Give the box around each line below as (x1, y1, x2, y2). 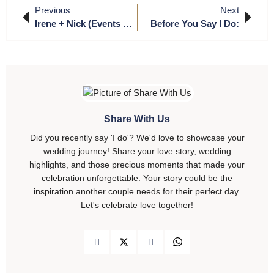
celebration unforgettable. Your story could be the (42, 172, 232, 183)
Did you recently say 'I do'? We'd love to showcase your (29, 132, 245, 143)
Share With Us (104, 113, 170, 124)
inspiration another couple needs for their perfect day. (34, 186, 240, 196)
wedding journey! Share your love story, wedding (43, 146, 231, 156)
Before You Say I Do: (150, 18, 239, 29)
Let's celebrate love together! (81, 199, 193, 210)
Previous (35, 4, 70, 15)
